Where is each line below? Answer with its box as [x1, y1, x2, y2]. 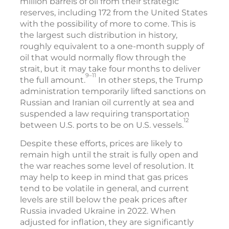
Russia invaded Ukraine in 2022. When [20, 206, 176, 216]
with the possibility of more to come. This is [20, 19, 196, 29]
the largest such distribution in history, [20, 30, 177, 40]
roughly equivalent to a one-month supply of [20, 41, 204, 52]
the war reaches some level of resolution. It [20, 161, 194, 171]
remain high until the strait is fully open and [20, 150, 198, 160]
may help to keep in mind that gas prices [20, 172, 188, 182]
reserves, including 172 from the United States [20, 8, 208, 18]
